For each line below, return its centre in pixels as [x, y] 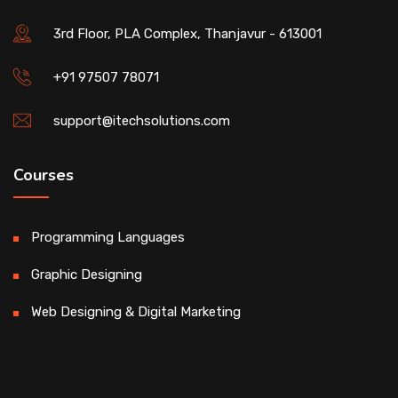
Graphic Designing [87, 275]
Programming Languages [108, 237]
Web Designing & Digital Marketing [136, 312]
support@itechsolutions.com [142, 121]
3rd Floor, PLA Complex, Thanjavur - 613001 [187, 34]
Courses [44, 175]
